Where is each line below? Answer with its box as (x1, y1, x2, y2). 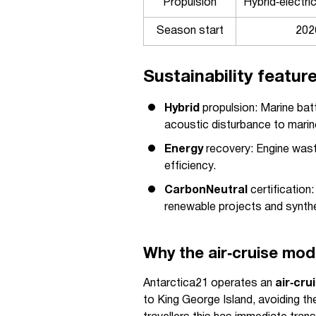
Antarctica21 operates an (143, 279, 275, 288)
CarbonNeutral (164, 186, 248, 195)
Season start (156, 26, 224, 36)
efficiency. (164, 162, 216, 171)
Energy (164, 145, 203, 154)
